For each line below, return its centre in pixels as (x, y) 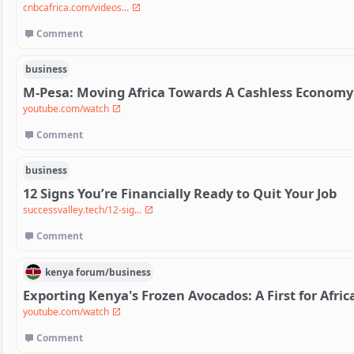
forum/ (93, 272)
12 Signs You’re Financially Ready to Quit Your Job (180, 194)
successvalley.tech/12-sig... (83, 210)
